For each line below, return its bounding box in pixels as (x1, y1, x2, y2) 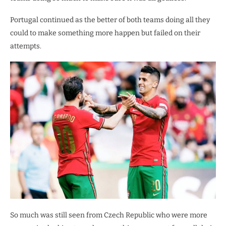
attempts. (10, 42, 41, 51)
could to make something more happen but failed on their (10, 29, 200, 38)
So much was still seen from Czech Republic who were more (10, 210, 207, 219)
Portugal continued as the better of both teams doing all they (10, 16, 210, 25)
